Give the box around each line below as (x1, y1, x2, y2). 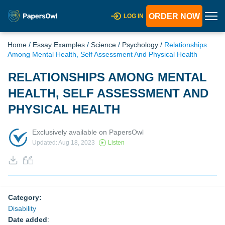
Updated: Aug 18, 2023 (32, 139, 95, 147)
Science (91, 41, 116, 49)
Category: (8, 193, 42, 201)
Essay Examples (33, 41, 85, 49)
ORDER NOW (149, 12, 200, 21)
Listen (108, 139, 125, 147)
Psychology (122, 41, 158, 49)
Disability (8, 204, 36, 212)
